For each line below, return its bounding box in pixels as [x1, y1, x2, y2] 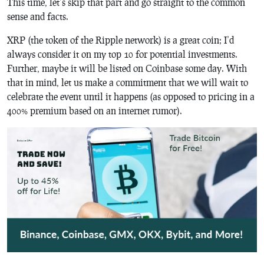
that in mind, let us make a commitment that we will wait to [7, 77, 248, 88]
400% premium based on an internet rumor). [7, 105, 182, 116]
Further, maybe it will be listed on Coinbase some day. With [7, 62, 247, 74]
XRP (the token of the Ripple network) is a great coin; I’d [7, 34, 234, 45]
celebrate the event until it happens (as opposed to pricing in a [7, 91, 255, 102]
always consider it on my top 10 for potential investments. [7, 48, 237, 60]
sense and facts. [7, 11, 68, 22]
